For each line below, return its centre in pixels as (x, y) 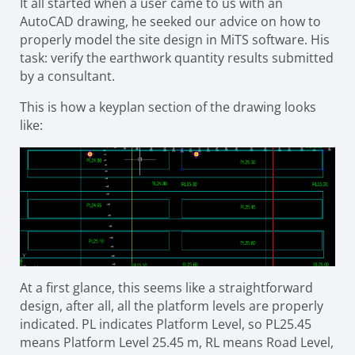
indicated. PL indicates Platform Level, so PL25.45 (166, 324)
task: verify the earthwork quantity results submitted (177, 58)
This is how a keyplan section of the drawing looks (168, 107)
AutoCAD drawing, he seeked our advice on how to (170, 21)
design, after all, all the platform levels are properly (172, 305)
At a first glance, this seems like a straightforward (166, 287)
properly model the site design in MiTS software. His (175, 40)
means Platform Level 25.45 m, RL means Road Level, (177, 342)
